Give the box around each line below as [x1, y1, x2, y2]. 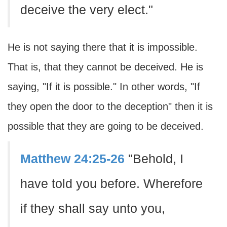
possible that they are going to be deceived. [8, 121, 204, 132]
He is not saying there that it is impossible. [8, 42, 198, 53]
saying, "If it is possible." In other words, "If [8, 81, 200, 92]
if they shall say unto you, [20, 202, 165, 215]
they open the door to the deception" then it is [8, 101, 213, 112]
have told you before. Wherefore [20, 177, 203, 191]
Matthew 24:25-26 [20, 152, 125, 166]
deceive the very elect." [20, 3, 153, 17]
